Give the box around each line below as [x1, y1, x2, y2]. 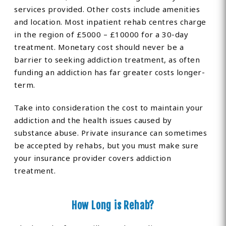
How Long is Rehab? [71, 199, 155, 212]
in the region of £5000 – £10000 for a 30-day [14, 29, 189, 40]
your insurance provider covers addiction [14, 153, 172, 163]
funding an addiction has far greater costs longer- [14, 67, 205, 78]
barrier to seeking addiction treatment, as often [14, 54, 200, 65]
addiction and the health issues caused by [14, 115, 172, 126]
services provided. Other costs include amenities [14, 4, 200, 15]
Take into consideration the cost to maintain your [14, 102, 203, 113]
